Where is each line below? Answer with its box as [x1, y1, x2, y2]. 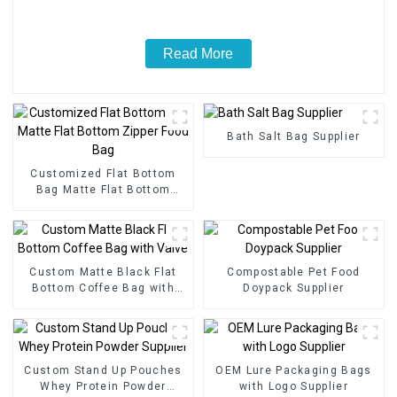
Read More [163, 45, 234, 61]
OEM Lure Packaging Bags [215, 363, 372, 377]
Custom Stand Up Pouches [24, 363, 183, 377]
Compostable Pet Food [227, 265, 361, 278]
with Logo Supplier [239, 379, 348, 393]
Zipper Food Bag [55, 198, 152, 212]
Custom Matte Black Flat [29, 265, 177, 278]
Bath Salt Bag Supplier [227, 129, 361, 143]
